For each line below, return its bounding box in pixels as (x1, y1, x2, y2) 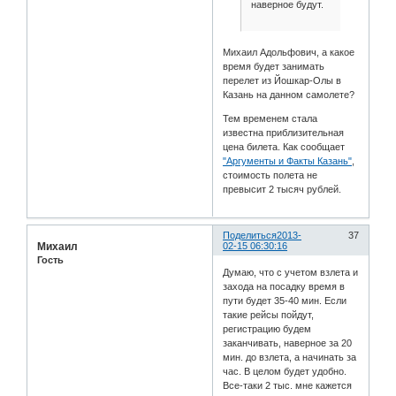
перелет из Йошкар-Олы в (223, 75, 342, 87)
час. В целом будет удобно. (223, 365, 347, 377)
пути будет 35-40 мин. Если (223, 294, 347, 306)
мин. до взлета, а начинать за (223, 351, 357, 362)
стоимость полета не (223, 170, 318, 181)
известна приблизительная (223, 127, 345, 139)
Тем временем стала (223, 113, 318, 125)
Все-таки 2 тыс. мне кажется (223, 379, 353, 391)
